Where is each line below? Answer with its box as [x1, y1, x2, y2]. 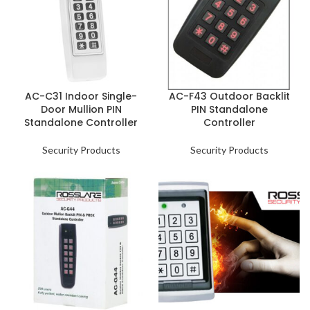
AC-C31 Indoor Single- [25, 89, 137, 103]
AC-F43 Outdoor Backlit [168, 89, 290, 103]
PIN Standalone [190, 102, 268, 116]
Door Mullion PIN [40, 102, 122, 116]
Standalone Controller [24, 116, 138, 129]
